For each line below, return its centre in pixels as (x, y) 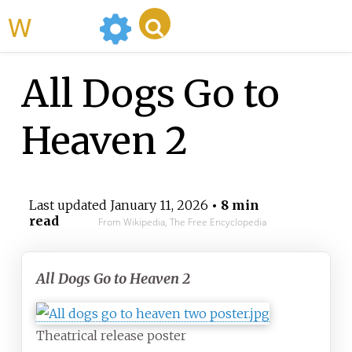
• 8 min (233, 205)
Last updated (69, 205)
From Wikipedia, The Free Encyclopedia (182, 222)
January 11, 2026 (159, 205)
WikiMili (62, 26)
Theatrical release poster (111, 336)
